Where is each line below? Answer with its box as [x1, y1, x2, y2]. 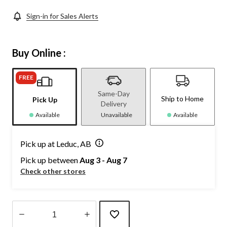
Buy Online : [12, 47, 66, 59]
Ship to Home [161, 94, 204, 103]
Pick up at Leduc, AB [20, 139, 91, 149]
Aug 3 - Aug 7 [80, 155, 127, 165]
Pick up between [20, 155, 80, 165]
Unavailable [101, 111, 132, 119]
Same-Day [97, 89, 130, 98]
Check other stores [20, 167, 86, 176]
